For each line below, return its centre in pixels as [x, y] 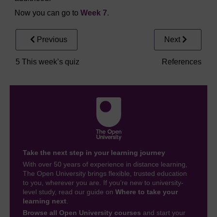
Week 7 [94, 13]
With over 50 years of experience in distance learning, [105, 164]
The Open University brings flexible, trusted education [105, 174]
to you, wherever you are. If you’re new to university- [103, 183]
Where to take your [147, 192]
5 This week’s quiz [47, 62]
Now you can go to [47, 13]
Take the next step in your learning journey [94, 153]
